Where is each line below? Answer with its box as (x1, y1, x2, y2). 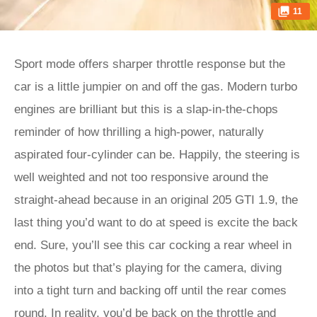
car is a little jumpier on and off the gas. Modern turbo (14, 80, 297, 93)
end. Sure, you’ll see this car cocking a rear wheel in (14, 238, 292, 252)
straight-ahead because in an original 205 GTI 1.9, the (14, 193, 298, 207)
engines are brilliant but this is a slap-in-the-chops (14, 103, 278, 116)
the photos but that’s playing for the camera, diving (14, 261, 282, 275)
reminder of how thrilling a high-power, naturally (14, 125, 264, 139)
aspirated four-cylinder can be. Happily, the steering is (14, 148, 300, 161)
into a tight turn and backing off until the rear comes (14, 284, 287, 297)
